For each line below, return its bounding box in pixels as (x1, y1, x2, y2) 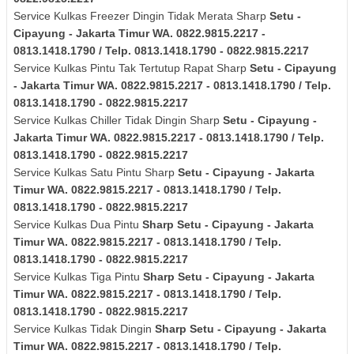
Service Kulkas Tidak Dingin (13, 322, 155, 335)
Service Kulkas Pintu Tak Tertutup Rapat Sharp (13, 61, 250, 74)
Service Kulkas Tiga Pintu (13, 269, 143, 283)
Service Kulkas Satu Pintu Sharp (13, 165, 178, 179)
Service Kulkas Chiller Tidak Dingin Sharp (13, 113, 223, 126)
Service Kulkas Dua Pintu (13, 217, 142, 231)
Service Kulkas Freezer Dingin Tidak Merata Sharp (13, 9, 269, 22)
